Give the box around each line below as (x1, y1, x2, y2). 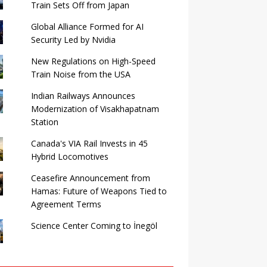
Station (30, 116, 58, 128)
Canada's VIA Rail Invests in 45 (30, 138, 148, 149)
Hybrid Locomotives (30, 151, 108, 162)
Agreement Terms (30, 198, 101, 210)
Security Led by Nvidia (30, 34, 116, 45)
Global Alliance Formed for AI (30, 21, 144, 32)
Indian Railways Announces (30, 90, 135, 101)
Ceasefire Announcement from (30, 172, 150, 184)
